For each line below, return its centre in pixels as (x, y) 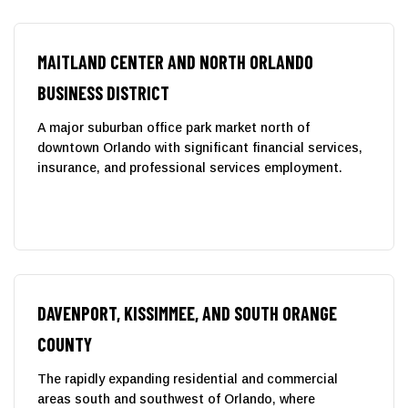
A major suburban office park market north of (173, 127)
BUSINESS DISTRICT (103, 92)
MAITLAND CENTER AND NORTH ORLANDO (175, 61)
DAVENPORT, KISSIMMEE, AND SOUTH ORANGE (187, 313)
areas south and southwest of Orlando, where (176, 398)
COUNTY (65, 344)
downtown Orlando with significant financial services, (200, 147)
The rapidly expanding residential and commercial (188, 378)
